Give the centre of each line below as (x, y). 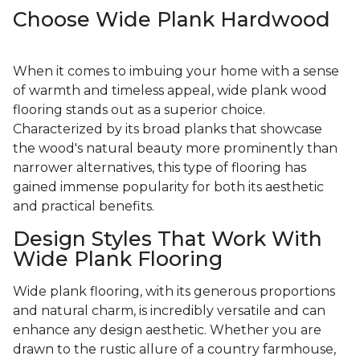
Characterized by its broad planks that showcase (168, 129)
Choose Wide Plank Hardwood (172, 20)
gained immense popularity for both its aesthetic (168, 187)
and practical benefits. (85, 207)
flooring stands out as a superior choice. (139, 110)
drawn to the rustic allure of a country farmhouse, (174, 350)
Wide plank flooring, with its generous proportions (174, 292)
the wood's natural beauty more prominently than (175, 149)
